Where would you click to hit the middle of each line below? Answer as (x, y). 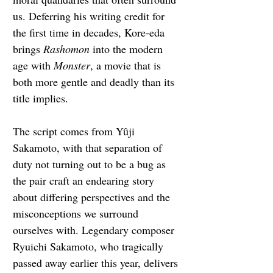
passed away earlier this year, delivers (97, 263)
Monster (72, 66)
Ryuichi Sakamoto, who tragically (90, 246)
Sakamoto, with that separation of (89, 148)
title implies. (41, 98)
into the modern (128, 49)
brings (28, 49)
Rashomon (66, 49)
